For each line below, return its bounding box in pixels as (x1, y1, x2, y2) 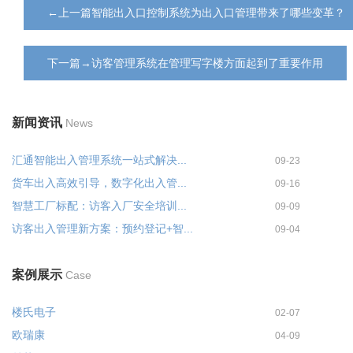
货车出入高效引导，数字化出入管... (12, 176, 187, 189)
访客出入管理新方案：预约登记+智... (12, 222, 193, 235)
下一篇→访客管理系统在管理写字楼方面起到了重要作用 (47, 57, 323, 69)
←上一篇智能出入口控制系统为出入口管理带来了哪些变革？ (47, 6, 345, 19)
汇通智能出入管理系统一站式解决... (12, 154, 187, 166)
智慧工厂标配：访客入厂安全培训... (12, 199, 187, 212)
